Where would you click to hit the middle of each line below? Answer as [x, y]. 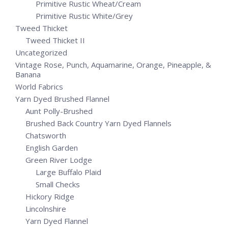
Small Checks [58, 184]
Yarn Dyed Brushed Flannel [62, 99]
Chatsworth [46, 135]
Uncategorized [41, 52]
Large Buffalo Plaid [68, 172]
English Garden [52, 148]
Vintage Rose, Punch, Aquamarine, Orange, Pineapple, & [113, 65]
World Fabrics [39, 87]
